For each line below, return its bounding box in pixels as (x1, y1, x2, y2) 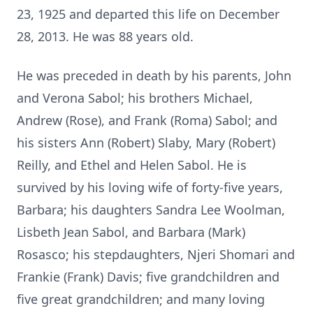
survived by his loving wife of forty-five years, (17, 179, 283, 196)
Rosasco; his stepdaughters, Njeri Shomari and (17, 246, 295, 263)
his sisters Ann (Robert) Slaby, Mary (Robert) (17, 134, 275, 151)
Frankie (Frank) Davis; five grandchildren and (17, 268, 279, 285)
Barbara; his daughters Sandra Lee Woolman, (17, 201, 285, 218)
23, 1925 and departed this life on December (17, 6, 279, 22)
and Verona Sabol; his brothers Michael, (17, 89, 253, 106)
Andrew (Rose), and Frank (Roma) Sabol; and (17, 112, 277, 129)
